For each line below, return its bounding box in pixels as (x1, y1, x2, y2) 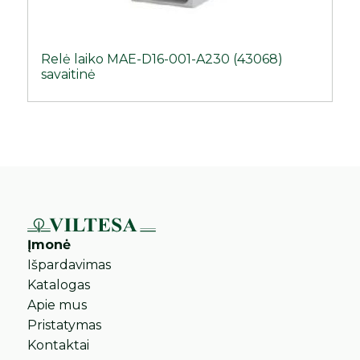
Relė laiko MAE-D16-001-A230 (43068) (41, 51, 284, 67)
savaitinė (41, 66, 96, 82)
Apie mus (27, 297, 88, 313)
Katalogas (27, 276, 91, 292)
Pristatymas (27, 317, 102, 333)
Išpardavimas (27, 256, 112, 272)
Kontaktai (27, 337, 90, 353)
